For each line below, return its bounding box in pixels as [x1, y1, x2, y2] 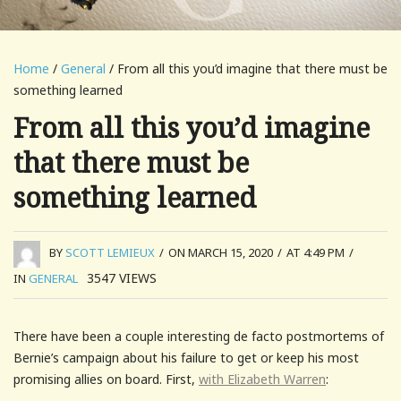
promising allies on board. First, [13, 370, 199, 388]
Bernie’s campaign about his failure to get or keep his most [13, 348, 359, 366]
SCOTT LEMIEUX [65, 244, 155, 261]
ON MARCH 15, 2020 [168, 244, 273, 261]
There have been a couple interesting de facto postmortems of [13, 327, 384, 345]
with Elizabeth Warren [199, 370, 326, 388]
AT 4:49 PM [286, 244, 345, 261]
